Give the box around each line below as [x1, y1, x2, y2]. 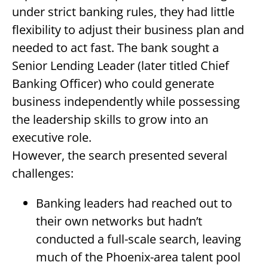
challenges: [11, 165, 74, 181]
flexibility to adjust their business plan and [11, 22, 244, 38]
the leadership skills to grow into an [11, 111, 208, 127]
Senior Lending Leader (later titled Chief [11, 57, 229, 74]
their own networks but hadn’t [35, 213, 202, 229]
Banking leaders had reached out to [35, 195, 232, 211]
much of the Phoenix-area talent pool [35, 249, 240, 265]
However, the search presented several [11, 147, 227, 163]
